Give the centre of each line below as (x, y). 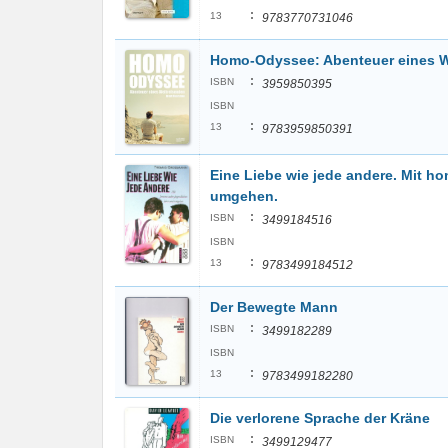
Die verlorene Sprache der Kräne (320, 418)
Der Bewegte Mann (274, 307)
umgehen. (244, 196)
